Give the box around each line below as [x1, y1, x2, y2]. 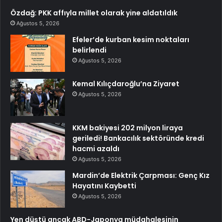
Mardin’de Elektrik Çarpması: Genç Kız [72, 170, 210, 181]
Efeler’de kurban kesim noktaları [72, 35, 189, 45]
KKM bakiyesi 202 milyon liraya [72, 123, 183, 133]
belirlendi [72, 45, 107, 55]
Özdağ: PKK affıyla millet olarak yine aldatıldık [10, 8, 177, 18]
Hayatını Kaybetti [72, 181, 136, 191]
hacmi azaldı [72, 144, 119, 154]
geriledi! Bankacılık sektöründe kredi [72, 133, 204, 144]
